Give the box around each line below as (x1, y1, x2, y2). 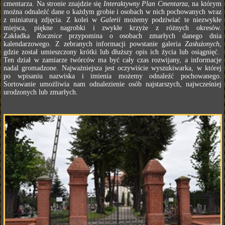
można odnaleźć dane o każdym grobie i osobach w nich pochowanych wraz (4, 8, 221, 16)
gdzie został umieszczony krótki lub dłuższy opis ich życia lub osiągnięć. (4, 48, 221, 56)
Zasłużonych (184, 40, 219, 48)
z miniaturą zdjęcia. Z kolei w (4, 16, 101, 24)
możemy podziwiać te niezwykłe (121, 16, 221, 24)
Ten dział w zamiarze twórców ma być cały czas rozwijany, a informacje (4, 56, 221, 64)
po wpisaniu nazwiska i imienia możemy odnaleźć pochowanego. (4, 72, 221, 80)
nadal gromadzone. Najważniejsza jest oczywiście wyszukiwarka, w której (4, 64, 221, 72)
